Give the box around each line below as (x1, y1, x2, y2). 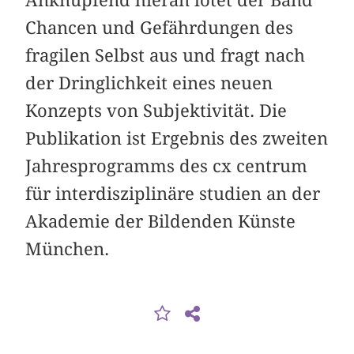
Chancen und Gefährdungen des (25, 17, 294, 39)
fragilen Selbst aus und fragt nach (25, 45, 306, 66)
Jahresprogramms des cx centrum (25, 156, 308, 177)
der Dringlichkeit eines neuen (25, 73, 273, 94)
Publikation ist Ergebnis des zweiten (25, 128, 329, 149)
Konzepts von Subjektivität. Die (25, 100, 288, 122)
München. (25, 239, 110, 260)
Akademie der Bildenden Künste (25, 211, 296, 232)
